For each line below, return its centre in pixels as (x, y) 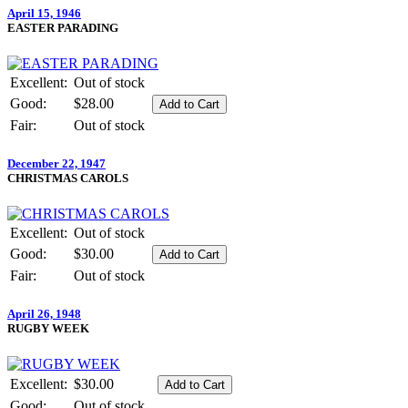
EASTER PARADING (63, 27)
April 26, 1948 (44, 314)
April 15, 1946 (44, 13)
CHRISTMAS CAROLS (68, 178)
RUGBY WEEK (48, 329)
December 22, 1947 (56, 163)
